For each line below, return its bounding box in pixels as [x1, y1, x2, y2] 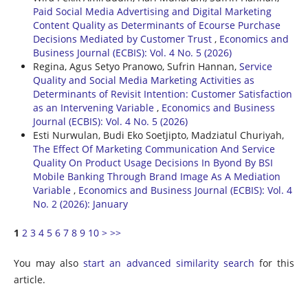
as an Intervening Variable [32, 100, 157, 114]
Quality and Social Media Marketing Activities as [32, 73, 254, 87]
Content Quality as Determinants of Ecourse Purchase [32, 18, 280, 32]
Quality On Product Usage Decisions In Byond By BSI [32, 155, 273, 169]
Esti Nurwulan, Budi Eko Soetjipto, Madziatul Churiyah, [32, 128, 284, 142]
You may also [13, 256, 84, 269]
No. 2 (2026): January [32, 197, 128, 210]
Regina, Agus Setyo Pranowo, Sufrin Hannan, [32, 59, 239, 73]
